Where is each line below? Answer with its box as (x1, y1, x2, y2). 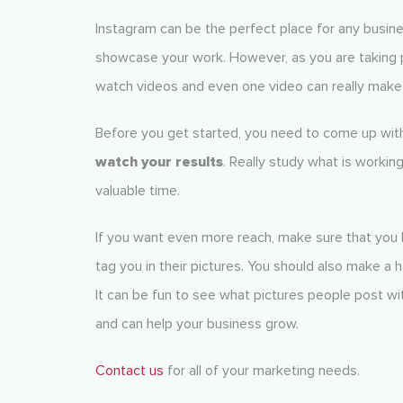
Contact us (94, 362, 164, 380)
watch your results (94, 153, 223, 171)
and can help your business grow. (94, 315, 299, 333)
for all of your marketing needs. (163, 362, 360, 380)
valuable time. (94, 182, 180, 200)
